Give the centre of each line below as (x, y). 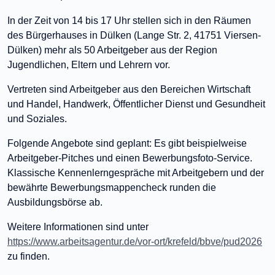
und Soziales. (37, 119)
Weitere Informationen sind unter (78, 227)
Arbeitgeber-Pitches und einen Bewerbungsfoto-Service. (130, 158)
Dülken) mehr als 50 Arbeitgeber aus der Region (112, 50)
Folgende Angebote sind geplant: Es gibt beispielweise (127, 143)
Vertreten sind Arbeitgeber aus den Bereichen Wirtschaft (129, 89)
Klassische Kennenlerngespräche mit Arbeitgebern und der (136, 173)
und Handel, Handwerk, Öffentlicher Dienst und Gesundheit (136, 104)
